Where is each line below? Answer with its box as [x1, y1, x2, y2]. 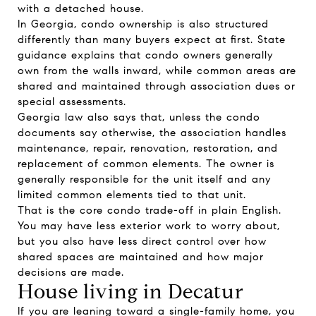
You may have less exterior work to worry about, [18, 219, 280, 232]
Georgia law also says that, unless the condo [18, 111, 260, 123]
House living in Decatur [18, 279, 244, 304]
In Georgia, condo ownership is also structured [18, 18, 269, 30]
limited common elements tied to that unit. [18, 188, 246, 201]
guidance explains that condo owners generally [18, 49, 273, 61]
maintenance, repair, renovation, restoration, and [18, 142, 278, 154]
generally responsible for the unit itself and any [18, 173, 271, 186]
